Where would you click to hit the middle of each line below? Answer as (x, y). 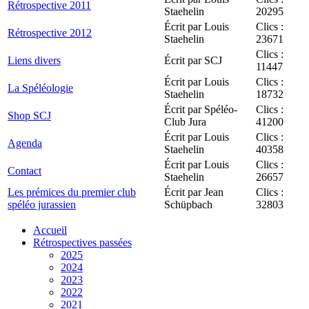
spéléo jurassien (42, 204)
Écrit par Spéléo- (201, 109)
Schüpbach (188, 204)
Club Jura (185, 121)
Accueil (50, 230)
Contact (24, 170)
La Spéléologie (40, 88)
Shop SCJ (29, 115)
